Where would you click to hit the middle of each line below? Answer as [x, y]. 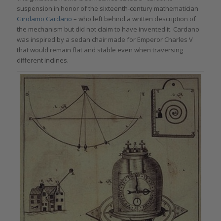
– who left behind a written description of [134, 19]
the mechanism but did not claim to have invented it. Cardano [108, 29]
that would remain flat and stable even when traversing [100, 50]
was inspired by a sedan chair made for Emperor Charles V [105, 40]
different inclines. [42, 60]
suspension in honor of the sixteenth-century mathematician [107, 9]
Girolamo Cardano [45, 19]
